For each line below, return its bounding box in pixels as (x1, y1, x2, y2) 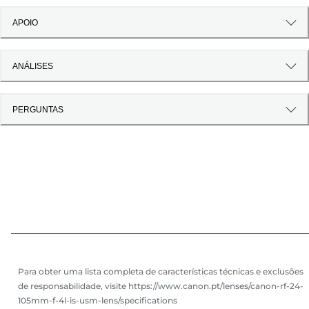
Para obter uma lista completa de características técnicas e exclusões (18, 266, 303, 277)
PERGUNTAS (12, 104, 63, 114)
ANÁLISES (12, 61, 53, 71)
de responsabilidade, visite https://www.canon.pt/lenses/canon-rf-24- (18, 281, 303, 292)
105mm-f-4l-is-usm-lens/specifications (18, 295, 177, 306)
